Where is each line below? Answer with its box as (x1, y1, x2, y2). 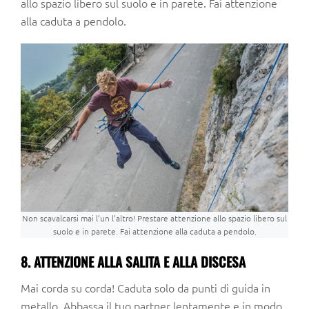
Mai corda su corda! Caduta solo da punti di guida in (21, 280, 270, 296)
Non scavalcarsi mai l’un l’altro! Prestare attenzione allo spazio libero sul (22, 212, 287, 224)
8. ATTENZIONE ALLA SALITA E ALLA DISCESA (21, 252, 246, 272)
